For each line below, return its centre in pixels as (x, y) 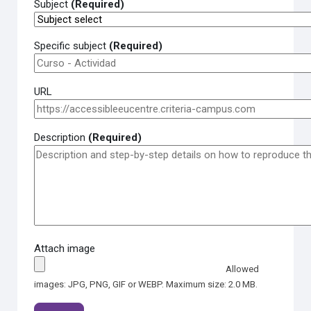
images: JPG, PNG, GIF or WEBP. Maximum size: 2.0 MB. (146, 284)
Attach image (65, 249)
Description (61, 137)
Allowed (243, 269)
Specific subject (72, 46)
